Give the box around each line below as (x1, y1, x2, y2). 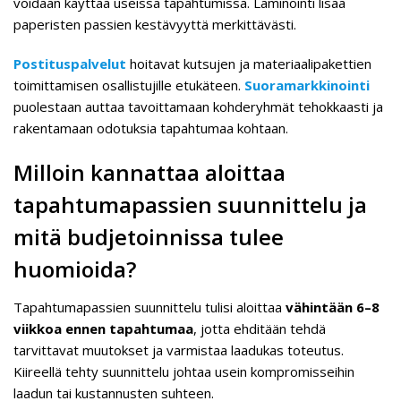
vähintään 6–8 (286, 298, 380, 316)
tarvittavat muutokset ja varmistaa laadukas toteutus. (13, 341, 344, 359)
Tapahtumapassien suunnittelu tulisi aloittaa (13, 298, 286, 316)
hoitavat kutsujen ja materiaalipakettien (126, 55, 371, 73)
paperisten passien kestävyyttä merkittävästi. (13, 15, 296, 33)
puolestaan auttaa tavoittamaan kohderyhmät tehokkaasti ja (13, 98, 383, 115)
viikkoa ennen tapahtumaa (13, 320, 193, 337)
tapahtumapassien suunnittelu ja (13, 190, 367, 219)
